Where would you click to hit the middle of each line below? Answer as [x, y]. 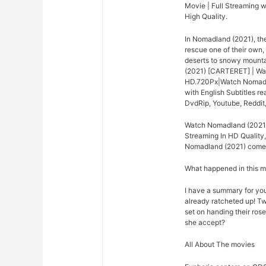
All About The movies [220, 245]
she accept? [205, 223]
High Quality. [206, 17]
